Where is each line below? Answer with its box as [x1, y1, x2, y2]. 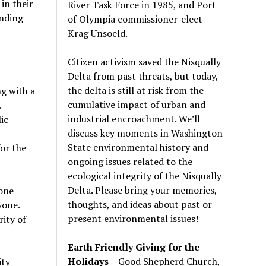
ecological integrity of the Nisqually [68, 169, 222, 182]
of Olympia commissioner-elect [68, 12, 203, 26]
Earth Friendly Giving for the [68, 240, 200, 254]
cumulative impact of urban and [68, 97, 206, 111]
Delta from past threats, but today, [68, 69, 218, 83]
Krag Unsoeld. [68, 26, 128, 40]
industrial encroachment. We [68, 112, 192, 125]
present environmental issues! [68, 211, 199, 225]
